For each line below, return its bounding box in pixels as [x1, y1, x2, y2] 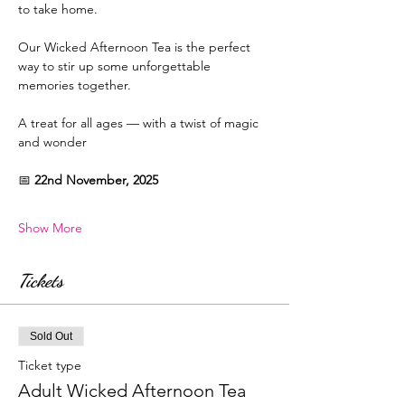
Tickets [18, 270, 63, 293]
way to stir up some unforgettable [18, 58, 214, 75]
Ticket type [18, 357, 81, 374]
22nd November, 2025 [34, 172, 158, 189]
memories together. [18, 77, 131, 94]
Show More [18, 220, 82, 237]
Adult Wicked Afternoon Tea [18, 380, 246, 402]
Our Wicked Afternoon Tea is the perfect [18, 39, 254, 56]
